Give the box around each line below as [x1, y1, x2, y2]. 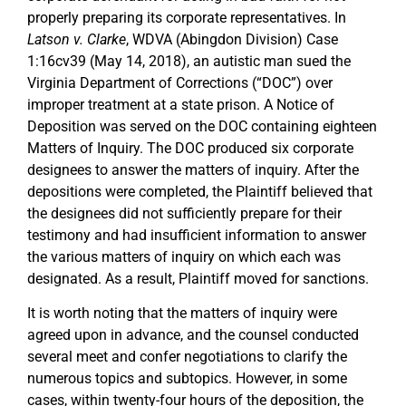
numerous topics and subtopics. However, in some [27, 370, 347, 388]
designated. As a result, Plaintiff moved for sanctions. [27, 269, 369, 287]
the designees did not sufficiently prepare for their [27, 204, 342, 222]
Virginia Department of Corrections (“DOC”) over [27, 73, 333, 92]
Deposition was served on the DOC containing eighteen [27, 117, 377, 135]
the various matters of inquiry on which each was [27, 247, 341, 266]
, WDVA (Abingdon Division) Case [126, 30, 338, 48]
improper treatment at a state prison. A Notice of [27, 95, 334, 113]
